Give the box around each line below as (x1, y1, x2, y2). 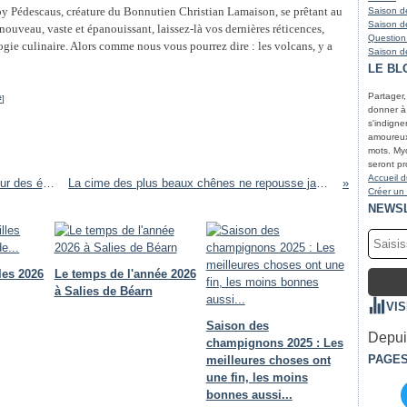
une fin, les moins (205, 371, 308, 384)
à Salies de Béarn (54, 284, 153, 298)
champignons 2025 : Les (205, 336, 343, 350)
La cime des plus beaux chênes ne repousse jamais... (316, 176, 329, 190)
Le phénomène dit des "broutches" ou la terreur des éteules (42, 176, 55, 190)
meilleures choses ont (205, 353, 331, 367)
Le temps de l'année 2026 (54, 267, 196, 281)
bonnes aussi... (205, 388, 293, 402)
